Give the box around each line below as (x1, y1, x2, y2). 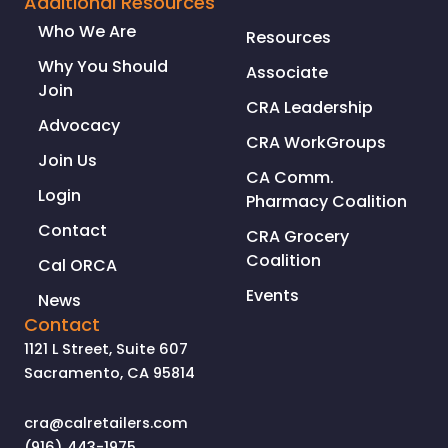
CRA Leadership (246, 96, 373, 120)
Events (246, 284, 299, 308)
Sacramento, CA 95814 (24, 363, 195, 384)
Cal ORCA (38, 254, 117, 278)
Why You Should (38, 55, 168, 79)
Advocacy (38, 114, 120, 138)
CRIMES (19, 4, 74, 25)
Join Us (38, 149, 97, 173)
